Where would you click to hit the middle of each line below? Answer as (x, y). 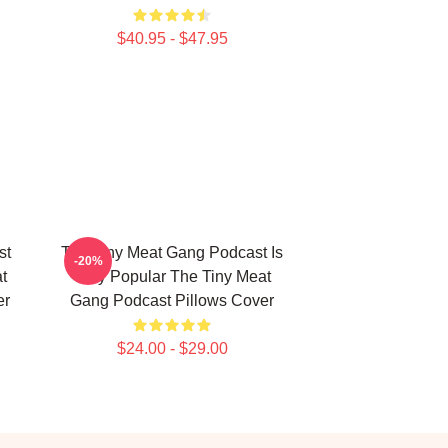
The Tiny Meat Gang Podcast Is (172, 252)
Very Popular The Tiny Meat (172, 276)
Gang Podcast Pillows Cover (172, 300)
